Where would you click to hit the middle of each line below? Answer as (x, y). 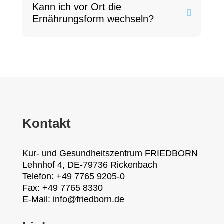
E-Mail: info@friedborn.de (73, 199)
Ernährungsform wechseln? (93, 19)
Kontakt (46, 123)
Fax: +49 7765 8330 (62, 188)
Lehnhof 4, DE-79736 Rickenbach (90, 165)
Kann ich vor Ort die (77, 7)
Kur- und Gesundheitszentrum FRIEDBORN (110, 153)
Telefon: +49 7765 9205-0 (73, 176)
